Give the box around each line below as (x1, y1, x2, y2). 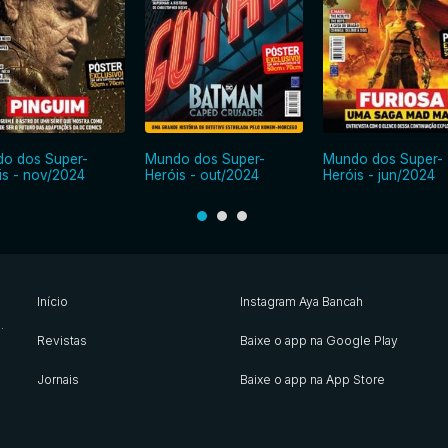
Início (36, 294, 68, 310)
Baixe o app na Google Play (239, 333, 398, 349)
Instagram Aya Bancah (239, 294, 363, 310)
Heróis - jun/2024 (322, 166, 435, 183)
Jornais (36, 372, 79, 388)
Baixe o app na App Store (239, 372, 385, 388)
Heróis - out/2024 (145, 166, 260, 183)
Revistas (36, 333, 87, 349)
